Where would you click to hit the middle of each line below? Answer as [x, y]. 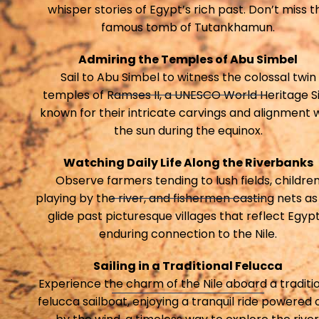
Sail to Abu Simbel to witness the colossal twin [188, 77]
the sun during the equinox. [188, 131]
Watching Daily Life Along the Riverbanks [188, 163]
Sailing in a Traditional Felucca [188, 266]
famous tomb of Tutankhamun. [188, 27]
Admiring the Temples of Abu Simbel [188, 59]
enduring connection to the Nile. [188, 234]
